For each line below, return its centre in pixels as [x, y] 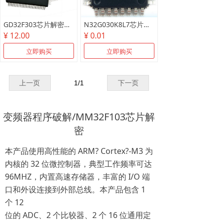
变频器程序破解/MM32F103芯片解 [79, 117]
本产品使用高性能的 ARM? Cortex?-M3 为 [79, 151]
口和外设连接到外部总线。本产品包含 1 [75, 189]
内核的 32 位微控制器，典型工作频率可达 [78, 164]
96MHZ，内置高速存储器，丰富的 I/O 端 [77, 177]
